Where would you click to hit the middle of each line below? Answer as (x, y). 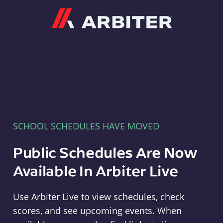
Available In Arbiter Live (95, 170)
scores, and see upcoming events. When (97, 211)
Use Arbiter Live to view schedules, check (98, 197)
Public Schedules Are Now (105, 152)
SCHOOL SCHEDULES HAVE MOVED (86, 126)
